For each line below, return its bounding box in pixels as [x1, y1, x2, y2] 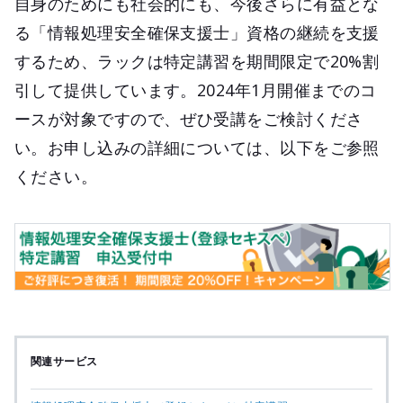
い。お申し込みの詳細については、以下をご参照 [14, 137, 380, 159]
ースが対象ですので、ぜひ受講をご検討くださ [14, 108, 363, 130]
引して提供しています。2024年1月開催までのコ [14, 79, 377, 102]
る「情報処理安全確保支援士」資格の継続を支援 [14, 22, 380, 44]
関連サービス [31, 354, 98, 370]
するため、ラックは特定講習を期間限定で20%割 [14, 50, 380, 73]
